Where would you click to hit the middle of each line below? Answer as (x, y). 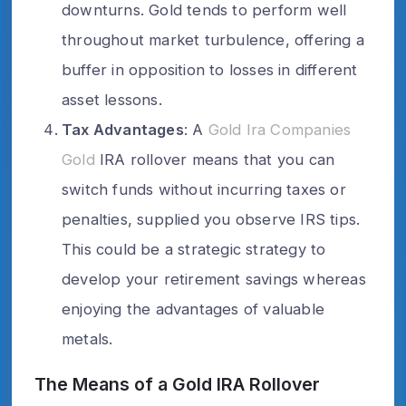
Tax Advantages (123, 129)
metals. (87, 338)
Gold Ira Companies (280, 129)
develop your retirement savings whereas (214, 279)
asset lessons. (112, 99)
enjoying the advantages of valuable (193, 309)
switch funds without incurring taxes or (204, 189)
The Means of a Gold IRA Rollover (177, 384)
